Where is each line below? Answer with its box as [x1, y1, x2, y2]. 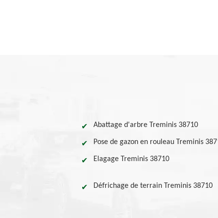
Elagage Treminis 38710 [93, 155, 169, 163]
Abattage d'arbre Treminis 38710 [93, 121, 198, 129]
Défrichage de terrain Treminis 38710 [93, 182, 213, 190]
